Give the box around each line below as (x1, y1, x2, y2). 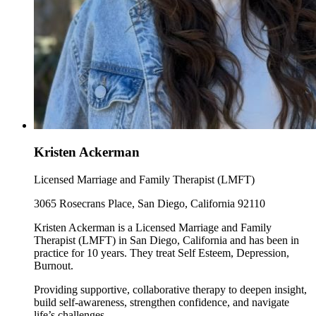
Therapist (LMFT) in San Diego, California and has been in (34, 234, 299, 246)
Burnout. (34, 260, 73, 272)
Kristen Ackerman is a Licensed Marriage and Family (34, 221, 272, 233)
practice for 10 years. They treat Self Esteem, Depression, (34, 247, 289, 259)
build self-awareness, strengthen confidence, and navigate (34, 296, 289, 308)
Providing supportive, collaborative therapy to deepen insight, (34, 284, 307, 296)
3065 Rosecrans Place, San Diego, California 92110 (34, 197, 265, 209)
